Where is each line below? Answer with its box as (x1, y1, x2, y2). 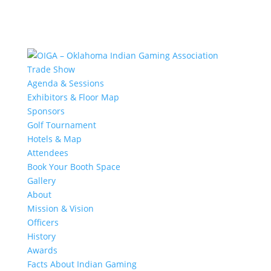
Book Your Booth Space (27, 161, 120, 172)
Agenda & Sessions (27, 77, 104, 89)
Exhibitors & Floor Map (27, 91, 119, 103)
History (27, 230, 56, 242)
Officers (27, 217, 59, 228)
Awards (27, 244, 57, 256)
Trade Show (27, 64, 75, 75)
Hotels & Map (27, 133, 82, 145)
